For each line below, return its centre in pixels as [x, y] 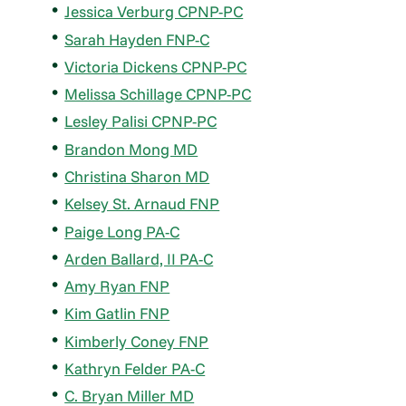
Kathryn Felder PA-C [135, 368]
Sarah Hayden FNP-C [137, 39]
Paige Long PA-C [122, 231]
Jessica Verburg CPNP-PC [154, 12]
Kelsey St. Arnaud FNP [142, 204]
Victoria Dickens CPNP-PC [156, 66]
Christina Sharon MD [137, 177]
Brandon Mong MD [131, 149]
